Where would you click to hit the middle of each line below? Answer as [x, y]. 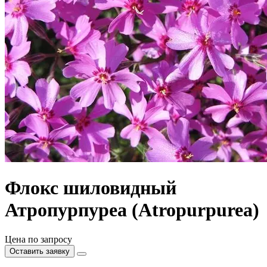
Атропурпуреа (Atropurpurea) [132, 210]
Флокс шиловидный [91, 188]
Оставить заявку [40, 251]
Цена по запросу [38, 239]
